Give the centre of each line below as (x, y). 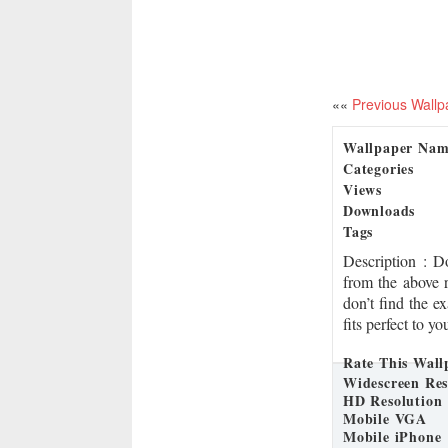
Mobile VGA (385, 418)
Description (383, 260)
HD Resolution (393, 400)
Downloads (379, 210)
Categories (378, 168)
